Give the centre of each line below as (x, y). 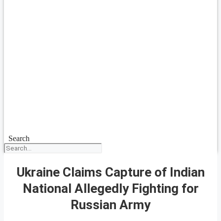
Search (19, 138)
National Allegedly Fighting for (110, 188)
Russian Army (110, 204)
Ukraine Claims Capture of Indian (110, 172)
